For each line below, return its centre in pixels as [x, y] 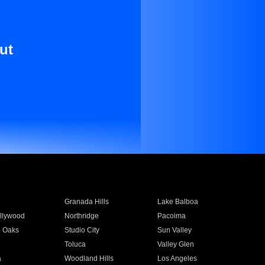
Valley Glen [176, 244]
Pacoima [172, 216]
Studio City [82, 230]
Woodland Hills [89, 258]
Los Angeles [177, 258]
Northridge [81, 216]
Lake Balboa [178, 202]
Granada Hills [86, 202]
